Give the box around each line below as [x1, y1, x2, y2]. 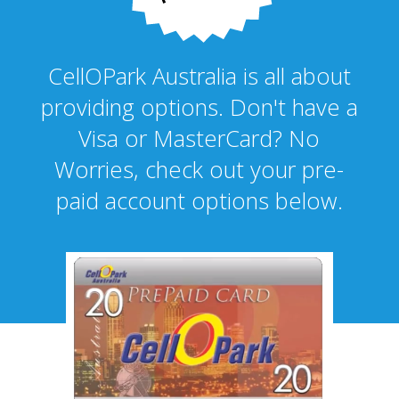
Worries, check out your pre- [54, 154, 345, 185]
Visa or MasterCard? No [78, 123, 321, 154]
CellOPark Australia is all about [47, 61, 351, 92]
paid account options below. [55, 185, 343, 216]
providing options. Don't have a [40, 92, 358, 123]
